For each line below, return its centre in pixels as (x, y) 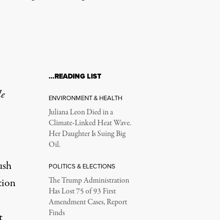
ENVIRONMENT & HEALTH (85, 98)
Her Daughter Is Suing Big (87, 134)
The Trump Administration (89, 181)
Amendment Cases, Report (88, 202)
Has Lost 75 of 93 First (82, 192)
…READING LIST (75, 76)
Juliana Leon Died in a (81, 112)
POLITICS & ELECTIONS (82, 166)
